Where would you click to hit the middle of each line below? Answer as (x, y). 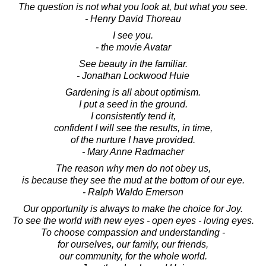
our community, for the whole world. (133, 256)
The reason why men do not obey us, (133, 168)
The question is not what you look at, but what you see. (133, 7)
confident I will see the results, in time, (133, 128)
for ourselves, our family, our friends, (133, 244)
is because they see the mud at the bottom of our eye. (133, 180)
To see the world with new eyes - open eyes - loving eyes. (133, 220)
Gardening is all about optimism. (133, 92)
